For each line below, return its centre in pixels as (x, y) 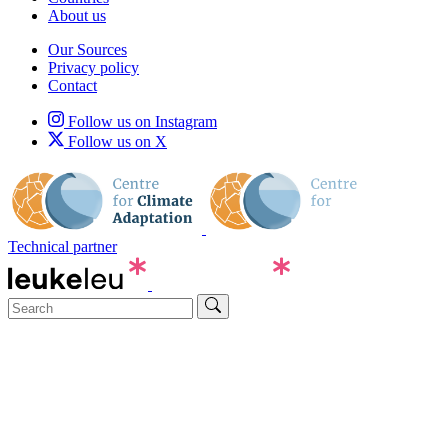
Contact (72, 85)
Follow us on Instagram (140, 121)
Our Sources (87, 49)
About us (77, 15)
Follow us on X (115, 141)
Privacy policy (93, 67)
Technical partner (62, 247)
